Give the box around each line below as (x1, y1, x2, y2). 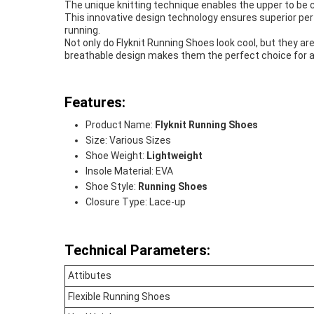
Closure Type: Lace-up (86, 196, 186, 207)
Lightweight (146, 150, 203, 161)
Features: (64, 94, 125, 111)
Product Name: (86, 119, 155, 130)
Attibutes (68, 270, 111, 281)
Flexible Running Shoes (68, 291, 170, 302)
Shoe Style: (86, 181, 138, 192)
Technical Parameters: (64, 242, 210, 259)
